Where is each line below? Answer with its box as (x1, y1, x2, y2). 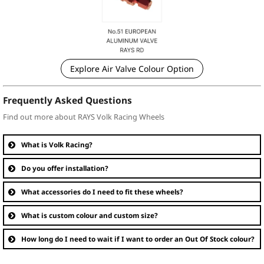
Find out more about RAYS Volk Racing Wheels (3, 112, 164, 123)
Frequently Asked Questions (3, 94, 132, 107)
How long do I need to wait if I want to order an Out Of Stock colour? (21, 234, 255, 244)
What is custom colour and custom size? (21, 210, 158, 220)
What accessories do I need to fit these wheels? (21, 187, 183, 197)
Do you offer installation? (21, 163, 108, 173)
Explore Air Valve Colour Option (70, 63, 194, 75)
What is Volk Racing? (21, 140, 93, 150)
